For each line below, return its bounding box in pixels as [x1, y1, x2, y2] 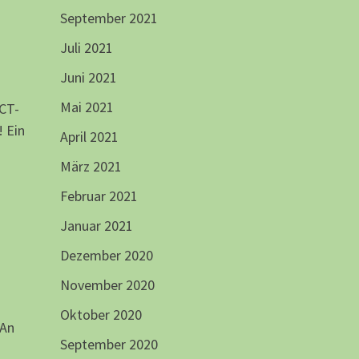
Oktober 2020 [59, 305, 142, 325]
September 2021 [59, 9, 158, 28]
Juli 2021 [59, 38, 113, 58]
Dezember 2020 [59, 246, 153, 265]
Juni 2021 [59, 68, 117, 87]
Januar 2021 [59, 216, 133, 236]
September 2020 [59, 335, 158, 354]
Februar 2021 [59, 187, 138, 206]
